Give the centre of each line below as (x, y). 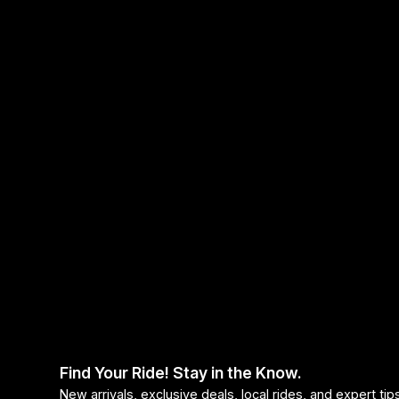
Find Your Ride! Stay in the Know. (181, 372)
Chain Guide (57, 133)
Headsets (49, 42)
